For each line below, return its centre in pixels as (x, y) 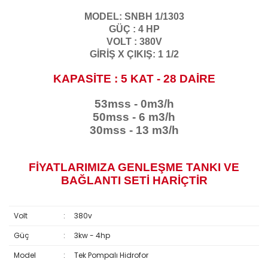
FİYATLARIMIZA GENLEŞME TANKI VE (134, 167)
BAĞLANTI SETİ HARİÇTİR (134, 180)
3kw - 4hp (92, 235)
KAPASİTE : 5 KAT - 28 (115, 78)
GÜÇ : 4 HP (134, 29)
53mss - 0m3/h (134, 103)
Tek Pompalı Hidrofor (111, 255)
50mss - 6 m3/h (134, 117)
